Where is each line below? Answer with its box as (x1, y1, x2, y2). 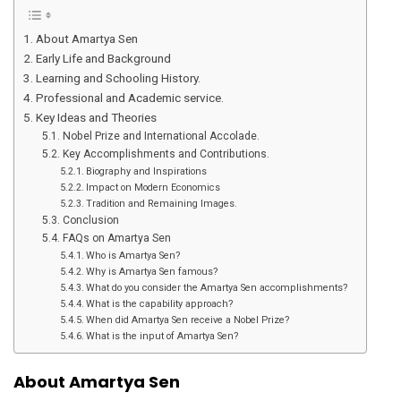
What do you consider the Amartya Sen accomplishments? (85, 282, 348, 294)
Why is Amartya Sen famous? (85, 266, 218, 278)
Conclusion (62, 214, 119, 227)
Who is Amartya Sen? (85, 250, 181, 262)
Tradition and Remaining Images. (85, 198, 237, 210)
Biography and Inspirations (85, 166, 207, 178)
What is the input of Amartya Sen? (85, 330, 239, 343)
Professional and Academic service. (35, 90, 224, 106)
